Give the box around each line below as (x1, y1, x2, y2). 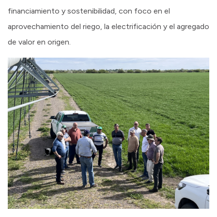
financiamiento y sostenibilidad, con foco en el (8, 6, 170, 15)
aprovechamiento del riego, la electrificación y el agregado (8, 21, 209, 31)
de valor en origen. (8, 37, 71, 46)
